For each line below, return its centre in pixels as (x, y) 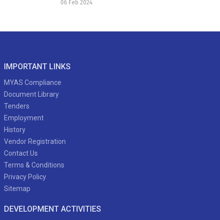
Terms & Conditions (34, 165)
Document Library (31, 94)
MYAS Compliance (33, 82)
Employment (24, 118)
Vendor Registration (35, 141)
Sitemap (17, 188)
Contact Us (21, 153)
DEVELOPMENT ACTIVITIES (53, 209)
